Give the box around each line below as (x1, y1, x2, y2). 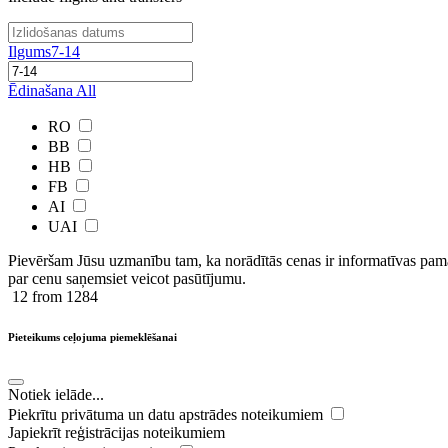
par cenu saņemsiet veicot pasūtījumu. (8, 270, 246, 287)
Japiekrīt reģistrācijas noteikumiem (8, 423, 225, 441)
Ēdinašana (8, 82, 73, 99)
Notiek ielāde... (8, 385, 104, 403)
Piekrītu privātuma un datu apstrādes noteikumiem (8, 405, 327, 423)
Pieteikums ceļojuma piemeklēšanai (8, 330, 177, 343)
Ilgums (8, 43, 51, 60)
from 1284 (28, 288, 98, 305)
